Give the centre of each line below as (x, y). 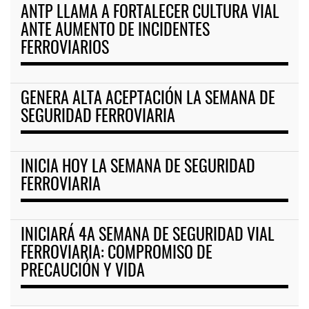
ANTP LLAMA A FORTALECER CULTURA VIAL (150, 13)
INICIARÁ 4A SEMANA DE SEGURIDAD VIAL (148, 236)
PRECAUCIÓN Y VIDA (83, 272)
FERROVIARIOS (65, 49)
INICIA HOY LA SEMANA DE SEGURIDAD (138, 168)
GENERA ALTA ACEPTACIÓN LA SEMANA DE (148, 100)
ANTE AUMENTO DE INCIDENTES (115, 31)
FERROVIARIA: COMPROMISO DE (117, 254)
